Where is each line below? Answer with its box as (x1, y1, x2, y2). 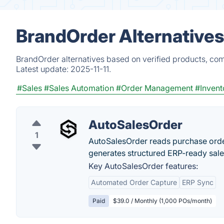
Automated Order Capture (91, 178, 177, 186)
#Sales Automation (44, 83, 114, 93)
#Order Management (116, 83, 193, 93)
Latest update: (16, 64, 70, 74)
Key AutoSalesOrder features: (88, 161, 198, 171)
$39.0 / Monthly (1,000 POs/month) (113, 197, 212, 204)
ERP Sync (182, 178, 213, 186)
